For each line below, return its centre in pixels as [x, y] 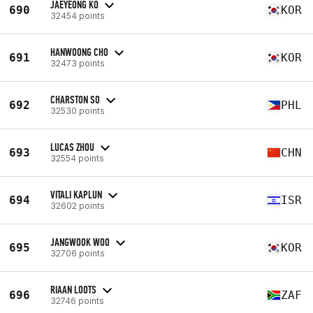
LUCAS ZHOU [72, 147]
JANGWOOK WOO [80, 242]
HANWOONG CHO [79, 52]
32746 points [77, 300]
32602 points [78, 205]
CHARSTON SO [75, 99]
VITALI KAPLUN [76, 194]
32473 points [78, 63]
